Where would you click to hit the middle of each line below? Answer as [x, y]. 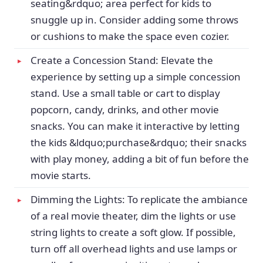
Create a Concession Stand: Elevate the [122, 60]
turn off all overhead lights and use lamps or [134, 249]
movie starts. [61, 175]
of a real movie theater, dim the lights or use [133, 216]
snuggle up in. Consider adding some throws [134, 20]
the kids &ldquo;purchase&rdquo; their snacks [139, 142]
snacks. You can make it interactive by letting [135, 126]
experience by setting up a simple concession [136, 77]
